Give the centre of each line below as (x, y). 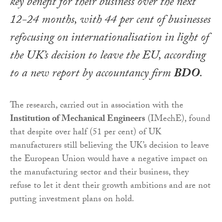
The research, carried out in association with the (97, 107)
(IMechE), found (178, 120)
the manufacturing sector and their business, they (99, 173)
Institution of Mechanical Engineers (78, 120)
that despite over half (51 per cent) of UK (86, 133)
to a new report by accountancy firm (92, 75)
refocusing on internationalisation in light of (110, 39)
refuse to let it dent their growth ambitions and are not (110, 187)
